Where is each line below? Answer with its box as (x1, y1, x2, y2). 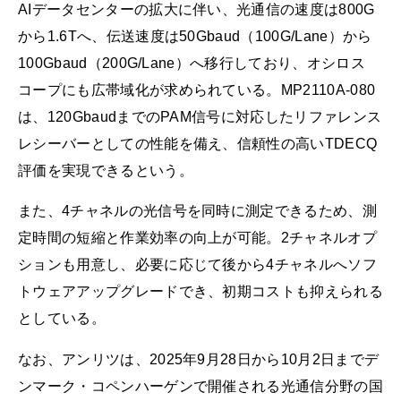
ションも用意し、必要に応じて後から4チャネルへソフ (18, 257, 377, 273)
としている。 (18, 311, 106, 327)
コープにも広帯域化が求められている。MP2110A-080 (18, 82, 376, 98)
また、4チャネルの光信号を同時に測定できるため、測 (18, 203, 377, 219)
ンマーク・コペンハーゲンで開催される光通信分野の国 (18, 378, 384, 394)
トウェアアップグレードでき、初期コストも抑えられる (18, 284, 384, 300)
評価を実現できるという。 (18, 163, 193, 179)
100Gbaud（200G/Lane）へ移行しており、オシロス (18, 55, 365, 72)
